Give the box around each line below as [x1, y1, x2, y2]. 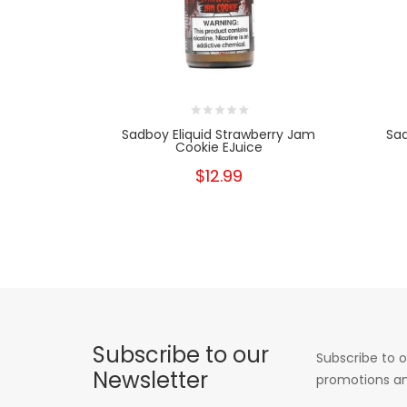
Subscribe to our [93, 339, 269, 370]
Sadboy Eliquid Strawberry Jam [122, 124, 316, 144]
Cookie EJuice [174, 137, 263, 156]
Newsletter [93, 364, 208, 395]
